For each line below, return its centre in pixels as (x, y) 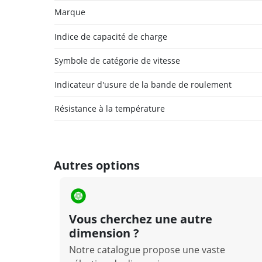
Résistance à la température (110, 109)
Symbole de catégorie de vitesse (117, 60)
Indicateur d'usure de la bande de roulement (143, 84)
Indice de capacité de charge (111, 36)
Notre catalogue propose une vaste (147, 249)
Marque (70, 12)
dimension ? (104, 233)
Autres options (97, 165)
